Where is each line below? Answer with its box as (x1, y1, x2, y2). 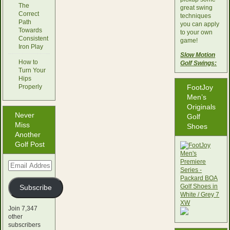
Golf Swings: (180, 59, 217, 67)
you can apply (180, 20, 220, 28)
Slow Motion (180, 51, 216, 59)
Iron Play (18, 43, 43, 50)
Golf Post (14, 140, 45, 148)
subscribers (8, 221, 41, 228)
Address (7, 168, 31, 176)
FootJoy (187, 83, 214, 91)
